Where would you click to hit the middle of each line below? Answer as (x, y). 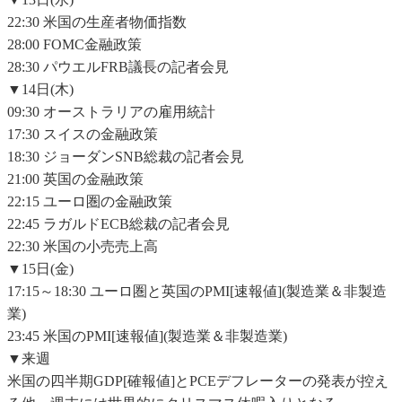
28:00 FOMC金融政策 (74, 45)
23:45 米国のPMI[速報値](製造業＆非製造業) (147, 336)
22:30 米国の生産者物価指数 (97, 22)
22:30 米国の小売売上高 (83, 247)
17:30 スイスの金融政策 (83, 135)
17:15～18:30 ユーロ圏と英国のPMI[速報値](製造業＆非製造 (197, 292)
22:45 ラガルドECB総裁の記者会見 (118, 224)
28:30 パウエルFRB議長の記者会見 (118, 67)
